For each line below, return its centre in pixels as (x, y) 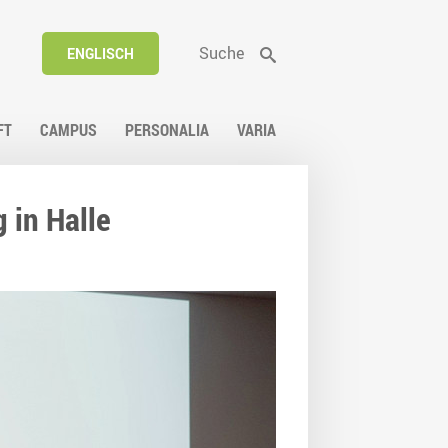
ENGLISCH (100, 53)
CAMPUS (68, 130)
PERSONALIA (167, 130)
